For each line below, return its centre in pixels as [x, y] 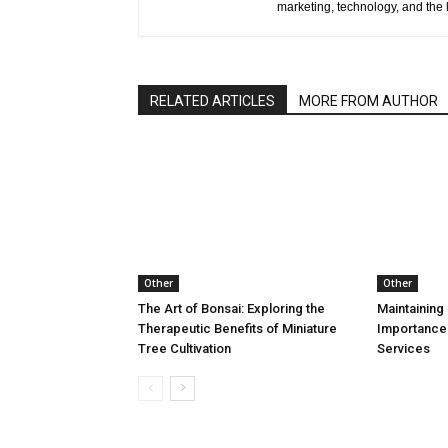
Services [403, 348]
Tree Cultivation [184, 348]
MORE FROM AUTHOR [368, 101]
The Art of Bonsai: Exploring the [231, 308]
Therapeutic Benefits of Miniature [237, 328]
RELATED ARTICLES [212, 101]
